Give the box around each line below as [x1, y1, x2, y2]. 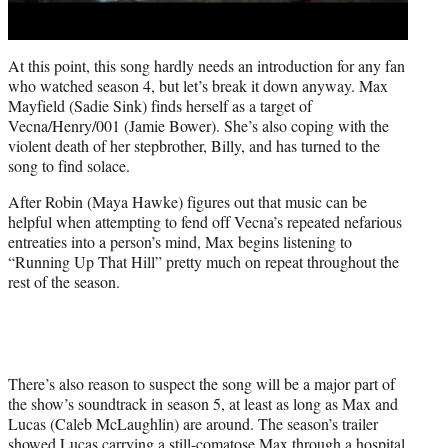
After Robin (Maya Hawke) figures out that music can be [8, 190, 367, 212]
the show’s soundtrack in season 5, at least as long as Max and [8, 392, 398, 414]
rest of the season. [8, 270, 120, 292]
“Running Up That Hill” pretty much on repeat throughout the [8, 250, 399, 272]
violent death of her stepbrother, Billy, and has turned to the [8, 134, 380, 156]
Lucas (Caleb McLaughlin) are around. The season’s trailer [8, 412, 378, 434]
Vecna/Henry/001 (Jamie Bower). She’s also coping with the [8, 114, 389, 136]
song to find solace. [8, 154, 130, 176]
